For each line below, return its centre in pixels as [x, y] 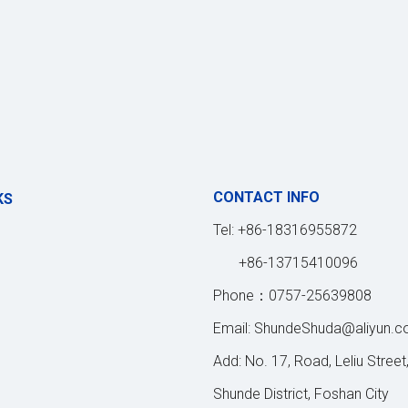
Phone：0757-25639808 [292, 296]
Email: [234, 329]
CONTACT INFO [266, 198]
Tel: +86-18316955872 [285, 230]
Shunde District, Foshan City [301, 394]
